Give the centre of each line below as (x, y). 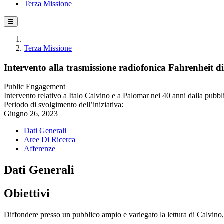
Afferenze (40, 149)
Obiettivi (27, 194)
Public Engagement (35, 87)
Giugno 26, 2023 (31, 114)
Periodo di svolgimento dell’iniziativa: (64, 105)
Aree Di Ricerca (50, 140)
